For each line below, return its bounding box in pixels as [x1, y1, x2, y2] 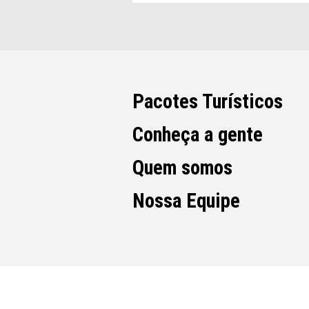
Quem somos [132, 155, 232, 179]
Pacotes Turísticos [132, 89, 283, 113]
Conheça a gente [132, 122, 263, 146]
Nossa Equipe [132, 188, 240, 212]
